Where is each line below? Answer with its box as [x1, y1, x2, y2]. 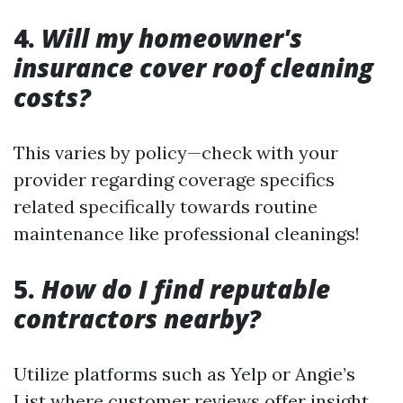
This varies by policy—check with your [13, 141, 338, 164]
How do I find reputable [41, 272, 330, 306]
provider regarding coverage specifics [13, 168, 335, 191]
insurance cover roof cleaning [13, 50, 373, 85]
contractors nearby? [13, 301, 261, 336]
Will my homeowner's [41, 21, 302, 55]
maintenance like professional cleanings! [13, 222, 360, 245]
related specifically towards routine [13, 195, 318, 218]
